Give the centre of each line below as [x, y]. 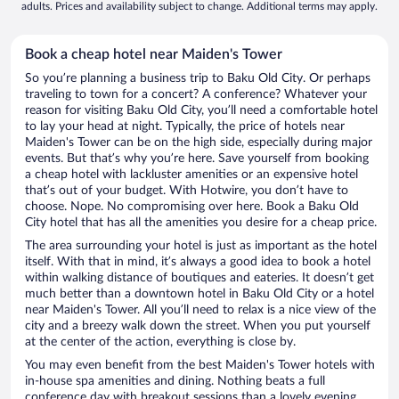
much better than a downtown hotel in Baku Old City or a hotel [199, 294]
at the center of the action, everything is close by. [160, 342]
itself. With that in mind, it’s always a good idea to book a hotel [198, 262]
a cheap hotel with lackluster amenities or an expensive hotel [191, 175]
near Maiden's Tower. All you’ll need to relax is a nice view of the [200, 310]
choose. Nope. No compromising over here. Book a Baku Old [192, 207]
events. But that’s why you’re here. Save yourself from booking [197, 159]
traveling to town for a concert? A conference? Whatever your [196, 95]
